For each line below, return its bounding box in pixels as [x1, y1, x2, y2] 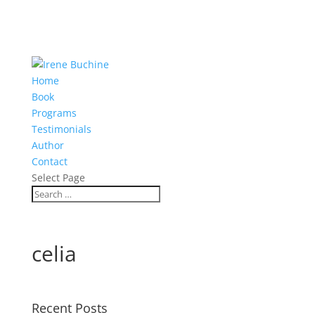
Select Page [31, 171, 85, 184]
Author [31, 139, 64, 152]
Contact [31, 155, 67, 168]
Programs [31, 106, 77, 120]
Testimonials [31, 122, 91, 136]
